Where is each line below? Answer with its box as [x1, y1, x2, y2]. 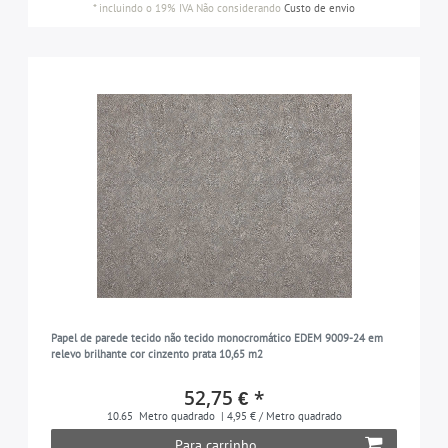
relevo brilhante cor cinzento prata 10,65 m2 [50, 347, 263, 362]
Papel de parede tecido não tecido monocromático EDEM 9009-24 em [50, 331, 383, 346]
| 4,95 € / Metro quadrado [217, 409, 342, 424]
